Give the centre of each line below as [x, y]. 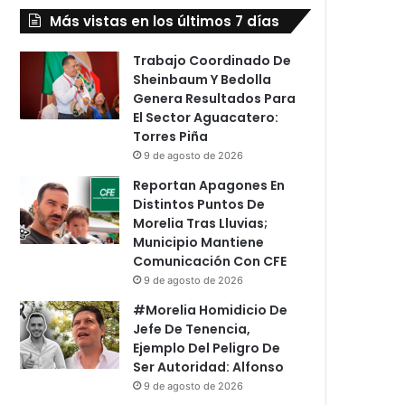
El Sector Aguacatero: [206, 117]
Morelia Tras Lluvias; [201, 223]
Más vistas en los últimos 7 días [165, 21]
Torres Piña [171, 136]
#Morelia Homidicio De [211, 310]
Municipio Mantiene [199, 242]
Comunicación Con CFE [210, 261]
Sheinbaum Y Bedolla [202, 79]
